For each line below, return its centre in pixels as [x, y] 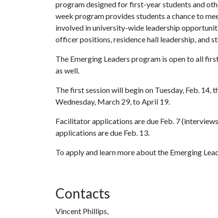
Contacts [83, 193]
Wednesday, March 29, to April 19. [113, 101]
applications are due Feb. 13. [102, 133]
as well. [67, 70]
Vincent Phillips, [82, 211]
